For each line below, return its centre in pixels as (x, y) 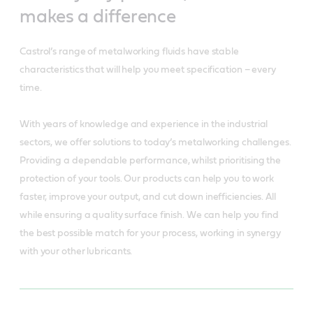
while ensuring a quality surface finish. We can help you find (149, 215)
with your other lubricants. (76, 251)
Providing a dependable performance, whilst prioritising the (151, 160)
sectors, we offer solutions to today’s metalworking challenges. (155, 142)
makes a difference (98, 16)
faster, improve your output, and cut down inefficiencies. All (148, 197)
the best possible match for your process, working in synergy (150, 233)
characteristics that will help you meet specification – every (148, 70)
